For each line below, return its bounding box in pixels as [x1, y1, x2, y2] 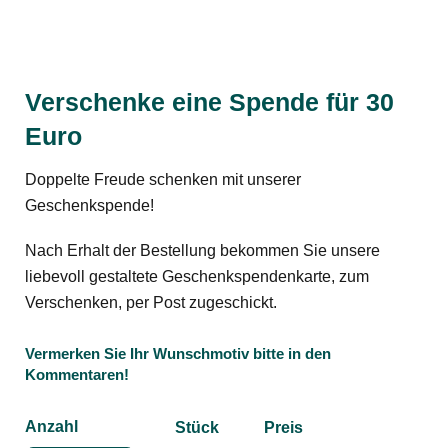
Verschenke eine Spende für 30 [25, 87, 394, 116]
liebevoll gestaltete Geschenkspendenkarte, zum [25, 268, 369, 286]
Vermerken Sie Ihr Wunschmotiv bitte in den [25, 345, 331, 363]
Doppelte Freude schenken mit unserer [25, 171, 301, 188]
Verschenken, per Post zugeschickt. [25, 294, 277, 312]
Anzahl [25, 417, 78, 435]
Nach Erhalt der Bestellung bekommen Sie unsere [25, 242, 380, 260]
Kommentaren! [25, 366, 129, 384]
